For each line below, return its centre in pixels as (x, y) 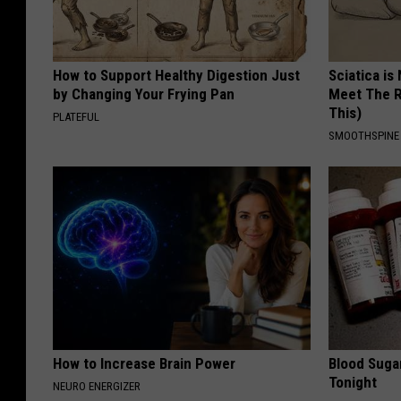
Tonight (353, 382)
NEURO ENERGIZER (97, 386)
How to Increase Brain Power (144, 363)
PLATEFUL (76, 116)
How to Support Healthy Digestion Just (176, 75)
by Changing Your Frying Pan (144, 94)
